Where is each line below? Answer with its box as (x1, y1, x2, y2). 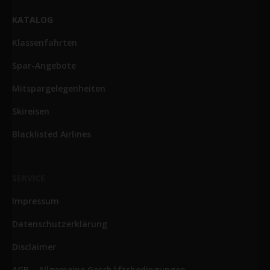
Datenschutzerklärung (12, 218, 107, 230)
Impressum (12, 195, 59, 207)
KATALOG (12, 14, 53, 25)
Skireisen (12, 105, 49, 117)
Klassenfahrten (12, 37, 77, 48)
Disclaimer (12, 241, 56, 253)
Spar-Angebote (12, 60, 76, 71)
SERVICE (12, 172, 45, 184)
